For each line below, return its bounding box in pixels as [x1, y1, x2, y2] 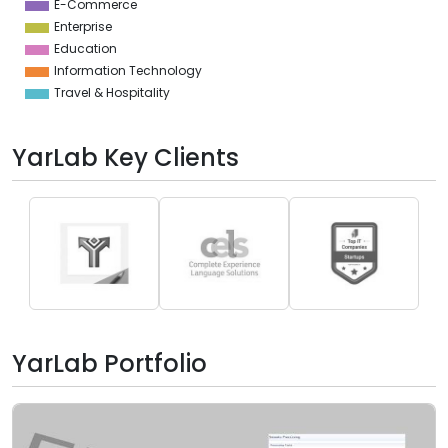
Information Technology [54, 62, 202, 79]
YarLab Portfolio [12, 347, 207, 380]
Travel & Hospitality [54, 84, 170, 101]
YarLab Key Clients [12, 141, 239, 174]
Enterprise [54, 18, 112, 35]
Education [54, 40, 117, 57]
